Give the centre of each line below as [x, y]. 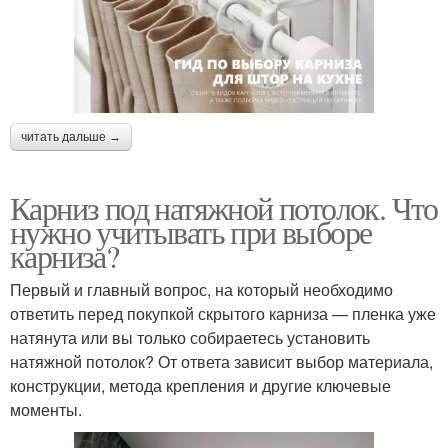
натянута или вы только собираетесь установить [190, 337]
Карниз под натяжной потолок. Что [224, 207]
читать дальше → [71, 136]
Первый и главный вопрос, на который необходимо [201, 289]
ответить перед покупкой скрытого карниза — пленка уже [223, 313]
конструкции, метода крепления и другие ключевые [200, 385]
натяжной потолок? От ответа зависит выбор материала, [221, 361]
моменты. [46, 409]
